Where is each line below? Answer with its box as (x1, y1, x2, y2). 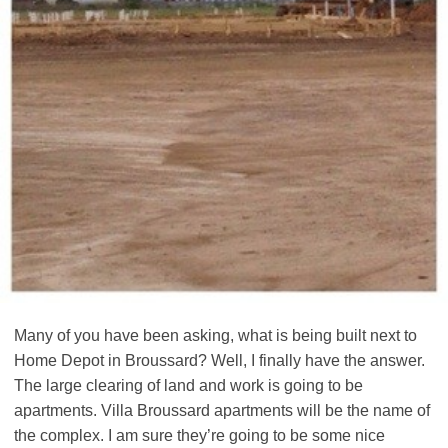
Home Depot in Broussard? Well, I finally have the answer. (14, 352, 425, 369)
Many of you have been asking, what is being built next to (14, 327, 417, 344)
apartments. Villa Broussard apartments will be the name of (14, 402, 430, 419)
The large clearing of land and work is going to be (14, 377, 363, 394)
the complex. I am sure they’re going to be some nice (14, 427, 385, 444)
